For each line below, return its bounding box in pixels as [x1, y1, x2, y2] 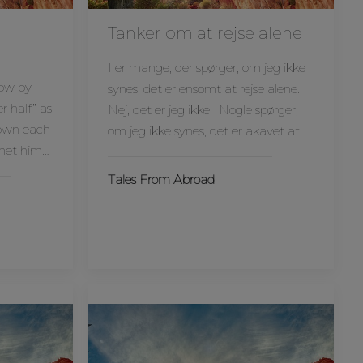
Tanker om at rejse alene [107, 23, 302, 43]
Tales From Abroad [107, 172, 215, 187]
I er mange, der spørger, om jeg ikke [107, 60, 305, 75]
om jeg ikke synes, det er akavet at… [107, 123, 307, 139]
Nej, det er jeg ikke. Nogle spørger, [107, 102, 298, 117]
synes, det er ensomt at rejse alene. [107, 81, 300, 96]
